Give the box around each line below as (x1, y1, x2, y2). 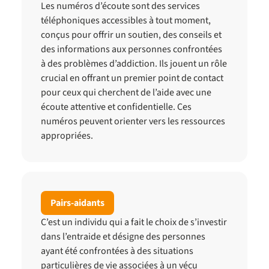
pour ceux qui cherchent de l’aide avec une (41, 86, 211, 99)
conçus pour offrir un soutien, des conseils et (41, 28, 222, 41)
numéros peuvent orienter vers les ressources (41, 115, 225, 128)
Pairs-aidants (50, 196, 104, 210)
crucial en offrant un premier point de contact (41, 71, 223, 85)
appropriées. (41, 129, 93, 142)
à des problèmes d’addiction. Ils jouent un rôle (41, 57, 227, 70)
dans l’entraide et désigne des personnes (41, 230, 205, 243)
